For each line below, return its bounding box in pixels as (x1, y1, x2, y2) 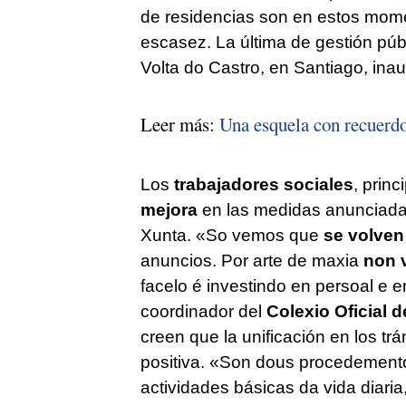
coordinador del (140, 302, 266, 322)
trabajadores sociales (173, 175, 353, 195)
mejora (140, 200, 198, 220)
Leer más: (140, 111, 219, 138)
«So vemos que (195, 226, 324, 246)
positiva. (140, 353, 209, 372)
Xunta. (140, 226, 196, 246)
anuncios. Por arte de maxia (140, 251, 363, 271)
